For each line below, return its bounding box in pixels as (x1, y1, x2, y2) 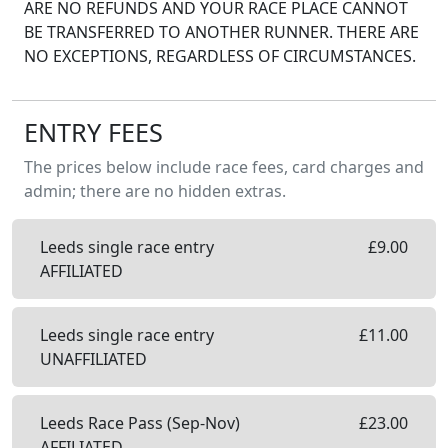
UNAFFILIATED (40, 348, 147, 370)
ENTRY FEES (24, 115, 163, 149)
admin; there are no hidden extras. (24, 180, 286, 202)
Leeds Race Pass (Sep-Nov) (40, 412, 240, 434)
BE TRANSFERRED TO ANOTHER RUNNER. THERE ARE (24, 21, 419, 43)
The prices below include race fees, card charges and (24, 156, 424, 178)
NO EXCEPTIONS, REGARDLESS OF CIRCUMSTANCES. (24, 45, 416, 67)
